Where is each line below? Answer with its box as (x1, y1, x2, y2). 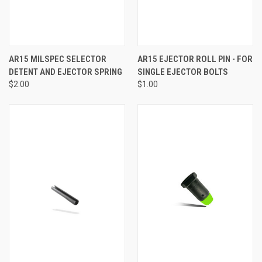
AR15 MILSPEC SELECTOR (9, 53, 106, 64)
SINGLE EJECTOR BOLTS (137, 66, 228, 77)
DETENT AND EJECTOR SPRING (9, 66, 122, 77)
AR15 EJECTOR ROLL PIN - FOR (137, 53, 253, 64)
